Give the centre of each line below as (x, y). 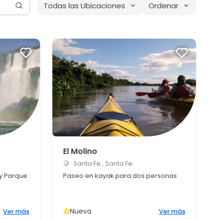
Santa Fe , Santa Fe (102, 164)
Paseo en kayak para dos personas (120, 176)
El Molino (80, 151)
